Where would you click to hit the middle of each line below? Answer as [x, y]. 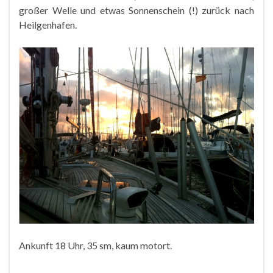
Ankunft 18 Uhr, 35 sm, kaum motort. [95, 246]
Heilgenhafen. [48, 24]
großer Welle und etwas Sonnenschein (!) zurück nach [136, 10]
